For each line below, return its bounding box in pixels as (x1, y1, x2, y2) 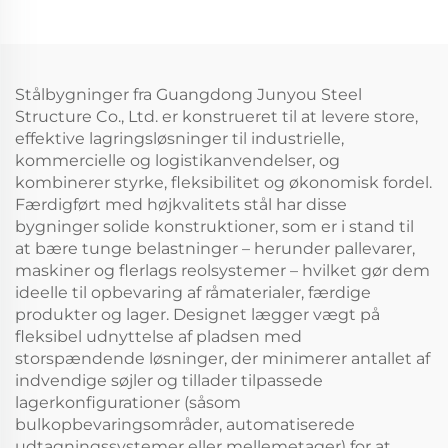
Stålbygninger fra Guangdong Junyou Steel (15, 84, 362, 104)
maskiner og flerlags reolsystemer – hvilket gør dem (15, 260, 430, 280)
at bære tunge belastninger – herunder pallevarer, (15, 238, 415, 258)
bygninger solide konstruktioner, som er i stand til (15, 216, 414, 236)
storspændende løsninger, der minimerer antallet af (15, 348, 430, 368)
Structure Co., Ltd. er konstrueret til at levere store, (15, 106, 418, 126)
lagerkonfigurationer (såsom (15, 392, 241, 412)
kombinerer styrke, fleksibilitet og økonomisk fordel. (15, 172, 432, 192)
